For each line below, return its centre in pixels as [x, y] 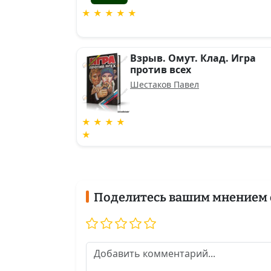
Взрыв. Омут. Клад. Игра [193, 58]
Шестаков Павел [165, 84]
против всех [161, 70]
